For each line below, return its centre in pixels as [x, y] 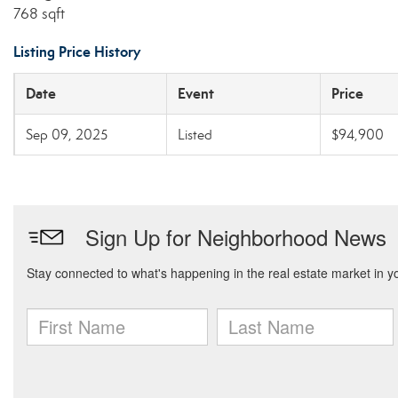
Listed [195, 135]
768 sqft [39, 14]
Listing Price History [77, 52]
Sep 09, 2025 [67, 135]
